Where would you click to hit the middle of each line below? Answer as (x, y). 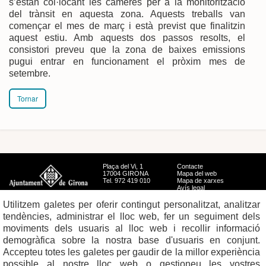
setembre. (31, 73)
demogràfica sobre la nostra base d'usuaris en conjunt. (132, 240)
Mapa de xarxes (201, 180)
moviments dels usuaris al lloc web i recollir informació (132, 228)
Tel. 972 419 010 (126, 180)
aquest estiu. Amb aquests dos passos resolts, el (127, 37)
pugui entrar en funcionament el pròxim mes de (127, 61)
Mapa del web (197, 173)
